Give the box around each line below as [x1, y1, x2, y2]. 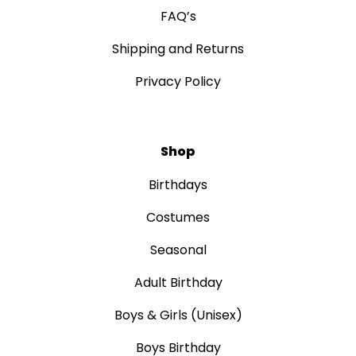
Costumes [146, 207, 210, 226]
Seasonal [149, 240, 207, 259]
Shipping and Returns [112, 39, 244, 58]
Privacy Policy [135, 72, 221, 91]
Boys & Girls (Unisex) [114, 305, 242, 324]
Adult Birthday [133, 273, 222, 292]
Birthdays [149, 175, 207, 194]
